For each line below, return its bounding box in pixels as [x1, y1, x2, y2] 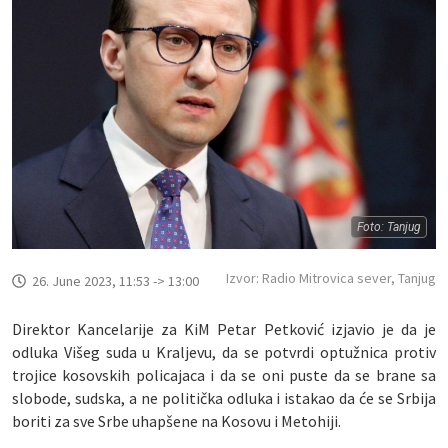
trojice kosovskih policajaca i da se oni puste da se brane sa [12, 365, 436, 386]
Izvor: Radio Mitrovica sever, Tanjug [226, 269, 436, 288]
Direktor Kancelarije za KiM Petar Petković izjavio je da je [12, 319, 436, 340]
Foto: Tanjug [357, 220, 421, 235]
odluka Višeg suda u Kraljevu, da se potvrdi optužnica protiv [12, 342, 436, 363]
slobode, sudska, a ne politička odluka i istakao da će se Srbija [12, 388, 436, 409]
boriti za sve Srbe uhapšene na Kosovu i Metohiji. [12, 411, 341, 432]
